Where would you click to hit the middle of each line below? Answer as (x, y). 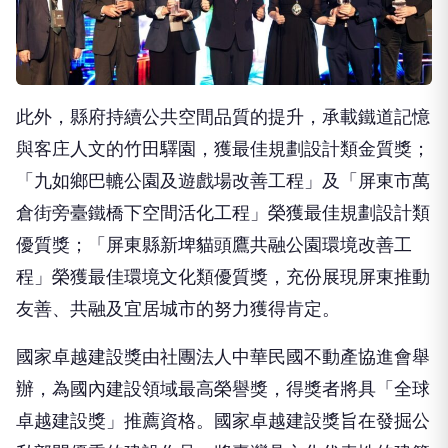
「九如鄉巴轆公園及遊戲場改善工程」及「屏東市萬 (223, 180)
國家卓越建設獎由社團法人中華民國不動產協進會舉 (223, 356)
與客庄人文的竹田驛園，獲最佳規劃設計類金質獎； (223, 148)
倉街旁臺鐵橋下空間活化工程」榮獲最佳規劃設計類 (223, 212)
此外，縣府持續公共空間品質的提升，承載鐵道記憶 (223, 116)
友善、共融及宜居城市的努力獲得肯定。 (178, 308)
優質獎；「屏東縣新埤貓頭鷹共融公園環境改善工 (214, 244)
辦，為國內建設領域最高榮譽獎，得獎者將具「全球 (223, 388)
